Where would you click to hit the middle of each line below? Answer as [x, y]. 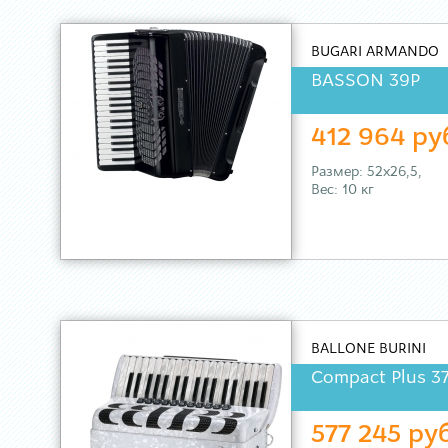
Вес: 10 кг [342, 190]
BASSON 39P [365, 81]
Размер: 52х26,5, [366, 172]
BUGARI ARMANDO [375, 52]
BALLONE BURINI [368, 349]
